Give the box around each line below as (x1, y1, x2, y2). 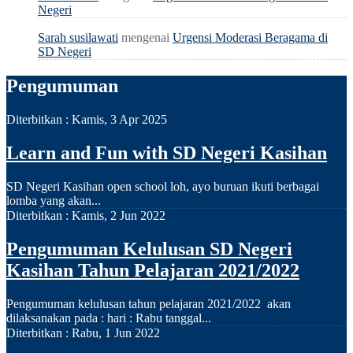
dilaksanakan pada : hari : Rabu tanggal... (6, 310, 211, 325)
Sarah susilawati (38, 31, 118, 45)
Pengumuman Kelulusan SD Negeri (6, 239, 292, 259)
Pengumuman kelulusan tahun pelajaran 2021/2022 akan (6, 296, 291, 310)
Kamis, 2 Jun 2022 (72, 209, 165, 223)
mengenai (118, 31, 173, 45)
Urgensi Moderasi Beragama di (173, 31, 328, 45)
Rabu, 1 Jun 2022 (72, 325, 160, 340)
